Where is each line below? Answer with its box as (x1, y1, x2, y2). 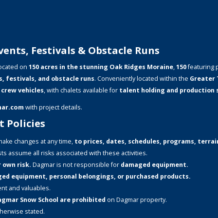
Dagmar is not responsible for (31, 161, 121, 169)
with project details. (24, 103, 82, 111)
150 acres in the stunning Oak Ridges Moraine (29, 63, 173, 71)
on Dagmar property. (107, 196, 167, 204)
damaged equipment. (121, 161, 188, 169)
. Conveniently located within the (94, 74, 190, 83)
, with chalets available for (44, 86, 119, 94)
